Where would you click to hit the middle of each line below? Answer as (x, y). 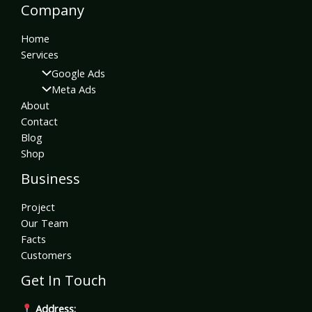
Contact (39, 122)
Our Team (45, 223)
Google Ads (78, 73)
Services (40, 55)
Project (38, 207)
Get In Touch (64, 281)
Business (50, 179)
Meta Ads (73, 89)
